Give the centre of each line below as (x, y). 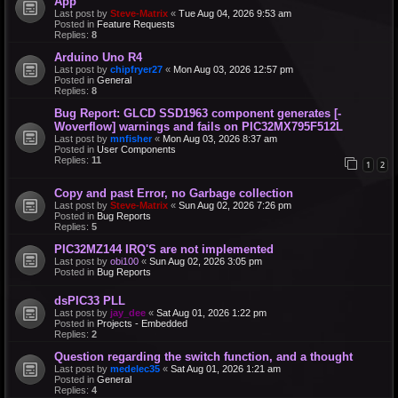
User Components (136, 149)
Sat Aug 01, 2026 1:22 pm (211, 313)
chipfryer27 (136, 69)
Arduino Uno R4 (98, 57)
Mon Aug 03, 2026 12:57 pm (233, 69)
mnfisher (131, 138)
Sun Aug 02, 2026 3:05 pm (206, 262)
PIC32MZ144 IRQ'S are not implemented (164, 250)
